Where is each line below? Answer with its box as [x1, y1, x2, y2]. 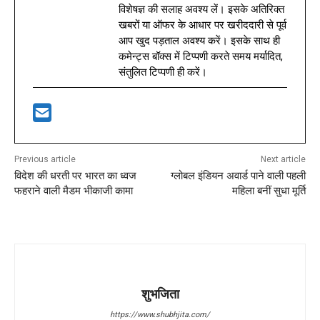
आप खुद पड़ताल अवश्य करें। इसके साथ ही [119, 34, 280, 47]
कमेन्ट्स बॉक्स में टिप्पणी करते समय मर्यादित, [119, 49, 283, 63]
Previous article [14, 154, 76, 164]
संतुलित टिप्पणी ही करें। [119, 65, 207, 79]
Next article [260, 154, 306, 164]
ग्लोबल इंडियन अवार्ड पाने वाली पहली [170, 169, 306, 182]
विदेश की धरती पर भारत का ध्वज [14, 169, 136, 182]
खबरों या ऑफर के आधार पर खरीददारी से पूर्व [119, 18, 286, 31]
